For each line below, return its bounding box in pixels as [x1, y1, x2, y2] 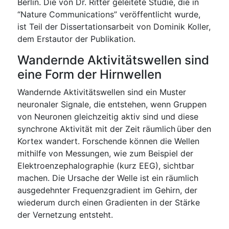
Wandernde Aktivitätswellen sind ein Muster [17, 86, 186, 97]
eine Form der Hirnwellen [17, 66, 162, 82]
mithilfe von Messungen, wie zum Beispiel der [17, 148, 193, 158]
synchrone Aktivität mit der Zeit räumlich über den [17, 123, 211, 134]
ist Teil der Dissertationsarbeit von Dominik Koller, [17, 21, 211, 32]
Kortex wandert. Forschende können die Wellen [17, 135, 199, 146]
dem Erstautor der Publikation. [17, 33, 135, 44]
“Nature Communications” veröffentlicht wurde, [17, 9, 200, 19]
